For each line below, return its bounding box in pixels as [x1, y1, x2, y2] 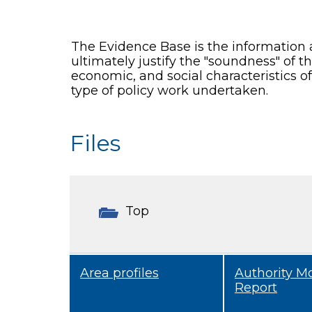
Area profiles [80, 265, 159, 280]
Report [235, 279, 277, 295]
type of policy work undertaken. [71, 83, 268, 98]
